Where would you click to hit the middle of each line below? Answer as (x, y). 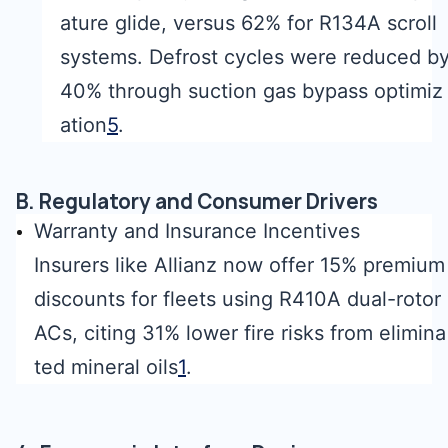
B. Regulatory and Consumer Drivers (197, 201)
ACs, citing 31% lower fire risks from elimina (240, 333)
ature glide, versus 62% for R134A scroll (248, 23)
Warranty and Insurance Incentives (197, 231)
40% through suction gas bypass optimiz (251, 91)
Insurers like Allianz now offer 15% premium (239, 265)
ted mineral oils (106, 367)
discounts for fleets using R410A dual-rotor (237, 299)
